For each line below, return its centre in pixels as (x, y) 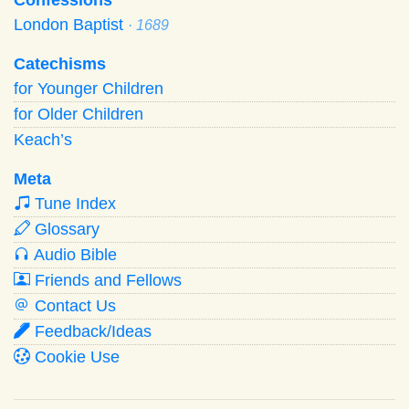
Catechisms (60, 63)
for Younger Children (89, 88)
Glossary (65, 229)
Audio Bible (73, 254)
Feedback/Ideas (91, 331)
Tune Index (73, 203)
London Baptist (71, 24)
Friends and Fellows (106, 280)
